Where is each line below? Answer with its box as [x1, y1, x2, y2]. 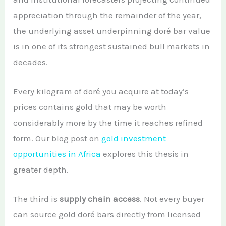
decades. [13, 56, 48, 67]
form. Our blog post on [13, 133, 102, 144]
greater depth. [13, 164, 69, 175]
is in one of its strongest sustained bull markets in [13, 41, 210, 51]
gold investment [101, 133, 166, 144]
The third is [13, 194, 60, 204]
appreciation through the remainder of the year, [13, 10, 202, 20]
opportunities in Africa [13, 149, 101, 159]
